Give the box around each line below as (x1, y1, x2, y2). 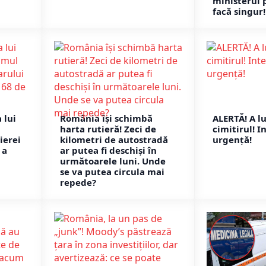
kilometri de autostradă (60, 134, 168, 146)
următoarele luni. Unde (60, 155, 166, 167)
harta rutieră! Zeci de (60, 123, 156, 135)
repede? (60, 176, 96, 189)
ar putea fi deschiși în (60, 144, 157, 157)
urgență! (213, 134, 252, 146)
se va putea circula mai (60, 166, 164, 178)
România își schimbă (60, 112, 153, 125)
